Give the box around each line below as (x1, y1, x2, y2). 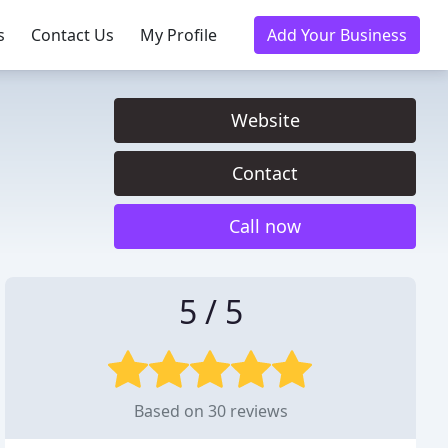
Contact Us (31, 24, 114, 46)
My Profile (140, 24, 217, 46)
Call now (229, 214, 301, 238)
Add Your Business (267, 24, 407, 46)
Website (230, 108, 300, 132)
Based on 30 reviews (133, 400, 288, 422)
